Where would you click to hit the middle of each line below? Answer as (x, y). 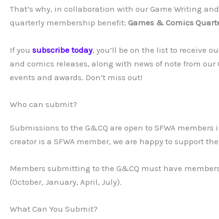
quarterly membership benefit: (69, 23)
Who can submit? (44, 104)
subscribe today (62, 50)
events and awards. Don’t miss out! (76, 77)
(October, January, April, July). (66, 182)
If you (21, 50)
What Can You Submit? (54, 209)
